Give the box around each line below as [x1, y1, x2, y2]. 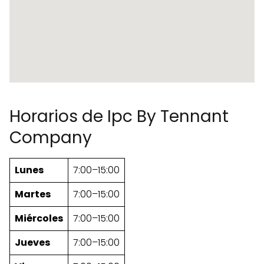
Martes [15, 187, 51, 202]
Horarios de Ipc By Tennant [9, 105, 229, 128]
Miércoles [15, 212, 63, 226]
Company [9, 126, 92, 150]
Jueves [15, 236, 50, 250]
